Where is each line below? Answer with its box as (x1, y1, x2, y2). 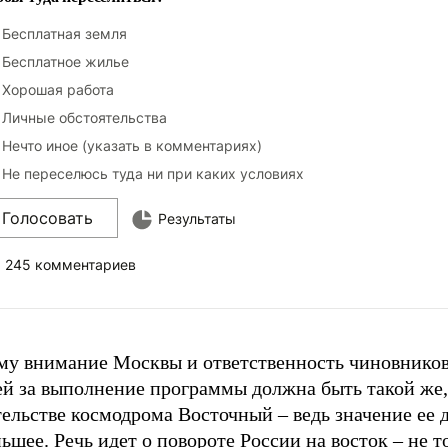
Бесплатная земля (2, 25, 127, 42)
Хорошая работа (2, 81, 114, 98)
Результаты (158, 210, 236, 227)
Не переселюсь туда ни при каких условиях (2, 165, 304, 182)
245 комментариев (5, 256, 136, 273)
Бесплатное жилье (2, 53, 129, 70)
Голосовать (2, 208, 93, 228)
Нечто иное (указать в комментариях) (2, 137, 262, 154)
